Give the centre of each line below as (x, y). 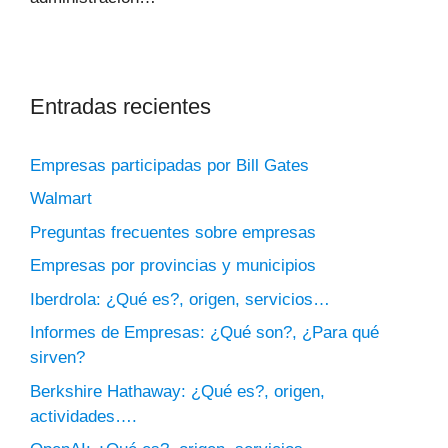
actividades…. (83, 416)
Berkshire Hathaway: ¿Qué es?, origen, (177, 391)
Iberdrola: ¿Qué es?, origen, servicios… (180, 299)
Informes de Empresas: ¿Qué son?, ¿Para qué (204, 333)
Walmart (61, 199)
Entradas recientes (120, 106)
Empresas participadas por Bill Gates (169, 165)
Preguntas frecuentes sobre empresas (173, 232)
